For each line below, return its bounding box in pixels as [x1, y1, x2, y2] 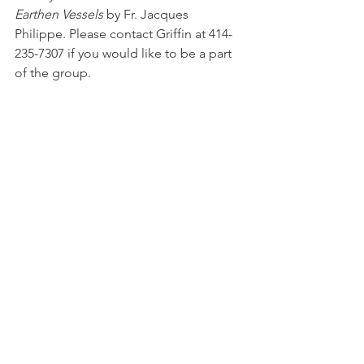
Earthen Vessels [15, 6, 103, 22]
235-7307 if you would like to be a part [15, 45, 235, 61]
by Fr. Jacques [103, 6, 192, 22]
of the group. [15, 64, 91, 80]
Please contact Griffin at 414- [66, 25, 232, 41]
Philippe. [15, 25, 66, 41]
